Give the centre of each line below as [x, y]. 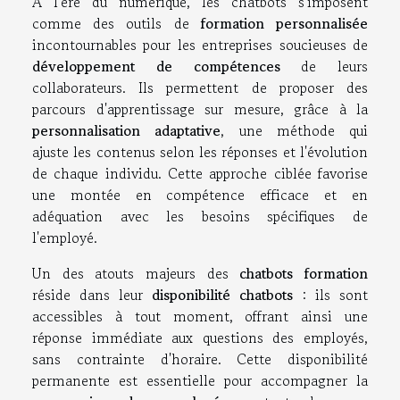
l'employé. [65, 237]
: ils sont [330, 295]
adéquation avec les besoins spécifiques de [200, 216]
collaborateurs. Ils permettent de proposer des [200, 87]
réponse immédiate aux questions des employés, [200, 337]
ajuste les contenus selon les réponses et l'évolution [200, 152]
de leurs [324, 66]
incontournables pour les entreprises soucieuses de [200, 45]
